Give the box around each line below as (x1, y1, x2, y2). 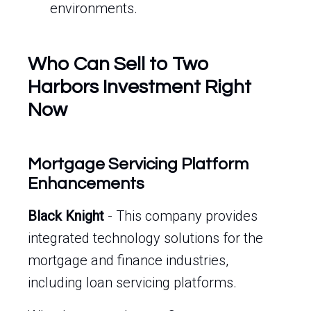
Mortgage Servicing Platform (28, 155, 249, 173)
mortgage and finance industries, (28, 252, 228, 269)
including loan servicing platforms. (28, 274, 237, 291)
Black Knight (28, 208, 104, 224)
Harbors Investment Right (28, 77, 251, 97)
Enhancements (28, 175, 144, 192)
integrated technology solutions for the (28, 230, 263, 246)
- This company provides (104, 208, 258, 224)
